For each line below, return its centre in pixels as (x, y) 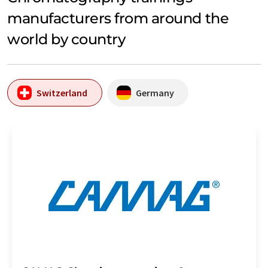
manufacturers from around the (118, 19)
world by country (66, 39)
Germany (155, 92)
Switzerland (62, 92)
